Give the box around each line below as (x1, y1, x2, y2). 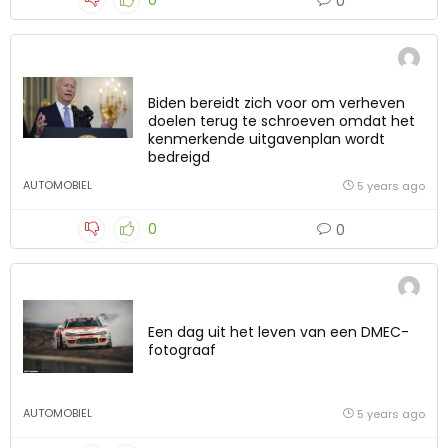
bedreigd (148, 147, 210, 168)
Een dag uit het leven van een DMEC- (148, 322, 409, 343)
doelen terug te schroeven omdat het (148, 111, 415, 132)
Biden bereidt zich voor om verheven (148, 93, 405, 114)
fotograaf (148, 340, 216, 361)
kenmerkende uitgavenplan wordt (148, 129, 385, 150)
